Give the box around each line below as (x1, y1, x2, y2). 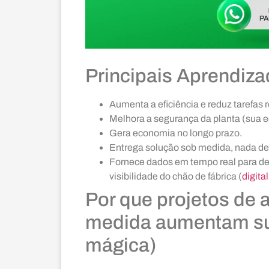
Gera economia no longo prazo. (109, 128, 242, 139)
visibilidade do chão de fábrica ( (109, 171, 242, 182)
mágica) (85, 235, 156, 256)
